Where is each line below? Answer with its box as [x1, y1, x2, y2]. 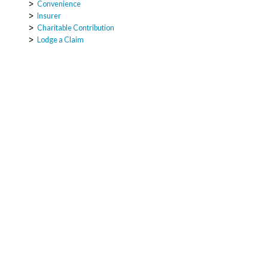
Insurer [36, 11, 61, 20]
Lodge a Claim [36, 35, 84, 44]
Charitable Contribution [36, 23, 114, 32]
